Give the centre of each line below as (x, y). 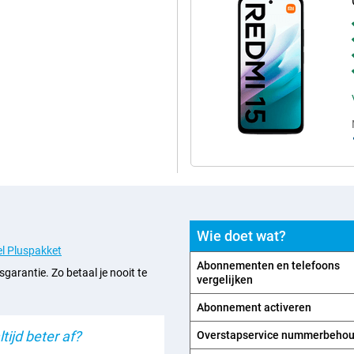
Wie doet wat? (241, 236)
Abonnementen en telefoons (268, 265)
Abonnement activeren (254, 307)
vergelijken (225, 280)
